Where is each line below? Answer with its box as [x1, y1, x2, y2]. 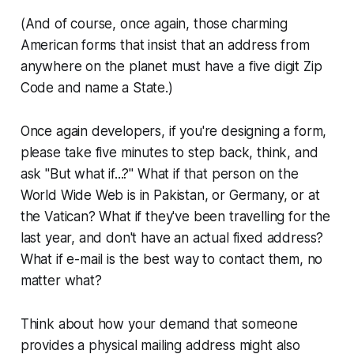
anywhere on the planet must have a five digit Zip [20, 58, 322, 75]
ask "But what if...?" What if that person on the [20, 166, 299, 183]
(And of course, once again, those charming [20, 16, 288, 32]
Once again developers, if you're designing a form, [20, 123, 327, 140]
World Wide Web [20, 187, 124, 204]
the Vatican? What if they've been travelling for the [20, 209, 330, 225]
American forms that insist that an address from [20, 37, 310, 54]
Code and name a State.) [20, 80, 173, 96]
